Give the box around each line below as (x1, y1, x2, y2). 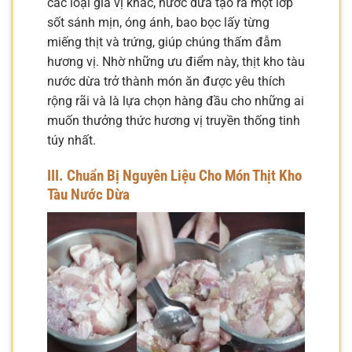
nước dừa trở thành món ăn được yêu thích (47, 74, 285, 90)
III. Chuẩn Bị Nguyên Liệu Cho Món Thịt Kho (47, 166, 302, 185)
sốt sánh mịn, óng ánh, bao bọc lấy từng (47, 15, 269, 31)
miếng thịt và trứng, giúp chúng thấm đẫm (47, 35, 281, 50)
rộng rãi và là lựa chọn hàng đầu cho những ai (47, 93, 304, 109)
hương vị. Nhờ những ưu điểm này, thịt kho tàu (47, 54, 305, 70)
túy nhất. (47, 133, 96, 148)
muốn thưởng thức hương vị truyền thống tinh (47, 113, 300, 129)
